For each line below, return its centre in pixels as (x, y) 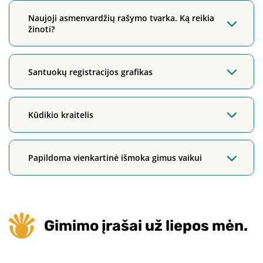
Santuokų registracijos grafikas (91, 72)
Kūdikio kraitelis (61, 114)
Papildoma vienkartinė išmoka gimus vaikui (115, 158)
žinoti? (42, 29)
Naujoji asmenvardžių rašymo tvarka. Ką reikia (122, 18)
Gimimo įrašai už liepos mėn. (146, 225)
